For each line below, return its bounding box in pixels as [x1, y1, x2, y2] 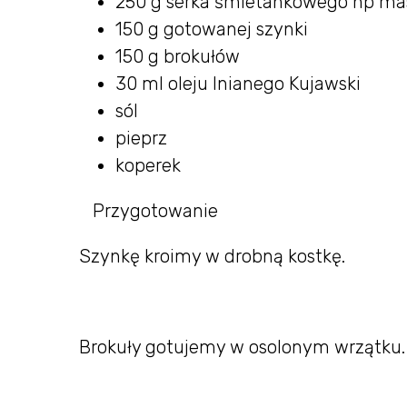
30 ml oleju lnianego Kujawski [115, 72, 361, 94]
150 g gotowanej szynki [115, 17, 308, 40]
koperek [115, 154, 181, 176]
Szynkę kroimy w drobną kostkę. [79, 244, 345, 267]
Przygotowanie [88, 199, 218, 222]
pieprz [115, 126, 167, 149]
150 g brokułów [115, 45, 240, 67]
